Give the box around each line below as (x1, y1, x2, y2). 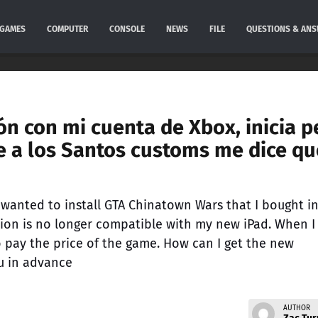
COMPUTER (46, 24, 88, 34)
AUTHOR (283, 303, 310, 312)
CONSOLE (109, 24, 145, 34)
